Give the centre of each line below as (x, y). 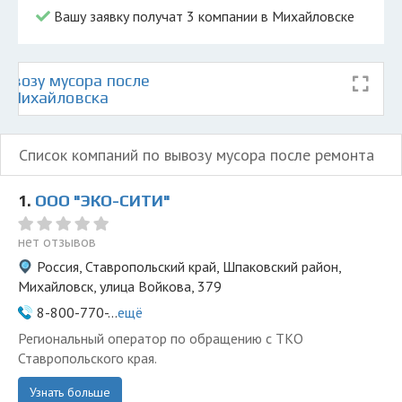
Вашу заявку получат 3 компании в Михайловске (202, 16)
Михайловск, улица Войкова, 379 (120, 286)
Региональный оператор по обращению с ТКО (161, 338)
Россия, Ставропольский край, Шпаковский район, (189, 267)
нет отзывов (57, 241)
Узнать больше (70, 392)
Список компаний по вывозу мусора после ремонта (197, 155)
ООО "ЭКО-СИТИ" (103, 201)
